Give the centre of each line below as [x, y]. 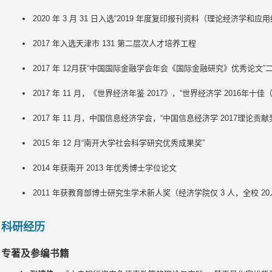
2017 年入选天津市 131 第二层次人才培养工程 [114, 43]
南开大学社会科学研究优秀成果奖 [143, 143]
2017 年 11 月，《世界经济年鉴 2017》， [106, 93]
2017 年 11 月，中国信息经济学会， [96, 118]
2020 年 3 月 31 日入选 [73, 19]
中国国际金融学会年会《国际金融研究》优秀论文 [176, 68]
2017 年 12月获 [59, 68]
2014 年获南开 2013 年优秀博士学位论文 [104, 168]
